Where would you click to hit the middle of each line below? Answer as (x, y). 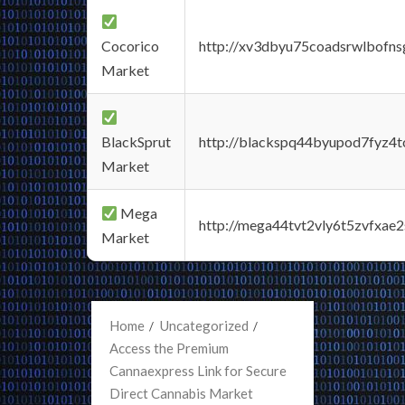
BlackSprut (136, 141)
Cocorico (130, 46)
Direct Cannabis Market (181, 393)
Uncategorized (204, 325)
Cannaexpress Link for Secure (198, 371)
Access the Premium (169, 348)
